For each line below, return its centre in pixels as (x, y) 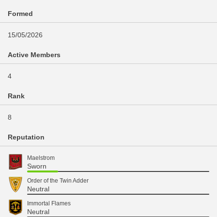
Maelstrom (41, 158)
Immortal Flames (49, 203)
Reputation (26, 137)
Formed (20, 14)
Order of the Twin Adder (58, 181)
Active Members (34, 55)
